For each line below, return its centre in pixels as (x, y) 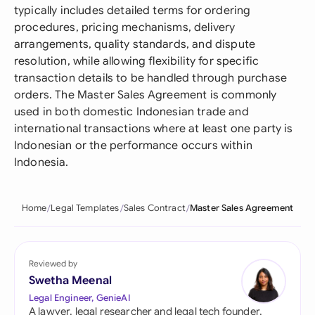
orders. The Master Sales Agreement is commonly (146, 95)
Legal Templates (85, 208)
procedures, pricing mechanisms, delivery (125, 27)
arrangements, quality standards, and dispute (135, 44)
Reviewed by (53, 263)
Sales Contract (154, 208)
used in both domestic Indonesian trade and (131, 112)
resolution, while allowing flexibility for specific (137, 61)
